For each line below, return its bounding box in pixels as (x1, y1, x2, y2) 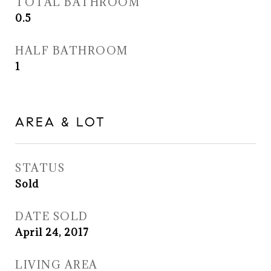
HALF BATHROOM (15, 44, 128, 57)
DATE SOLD (15, 209, 88, 223)
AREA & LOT (15, 114, 106, 130)
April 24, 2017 (15, 226, 89, 239)
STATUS (15, 161, 65, 175)
